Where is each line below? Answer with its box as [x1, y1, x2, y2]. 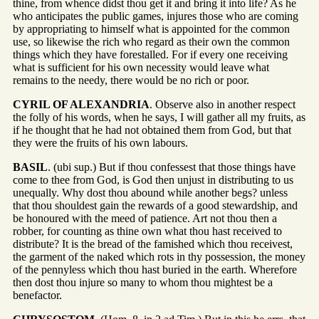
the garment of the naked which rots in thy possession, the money [13, 251, 305, 263]
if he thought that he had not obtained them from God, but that [13, 124, 291, 137]
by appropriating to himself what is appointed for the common [13, 23, 290, 36]
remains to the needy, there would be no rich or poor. [13, 74, 249, 87]
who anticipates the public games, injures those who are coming [13, 10, 298, 23]
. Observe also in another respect [150, 98, 296, 111]
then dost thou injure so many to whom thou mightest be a [13, 276, 273, 289]
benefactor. [13, 289, 62, 302]
